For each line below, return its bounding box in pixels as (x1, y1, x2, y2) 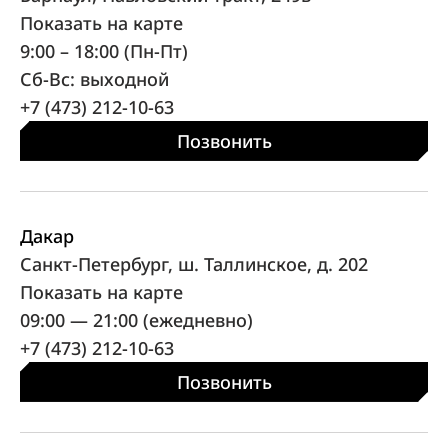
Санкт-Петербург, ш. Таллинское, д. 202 (20, 251, 368, 276)
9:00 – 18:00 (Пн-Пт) (20, 38, 188, 63)
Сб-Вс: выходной (20, 66, 169, 91)
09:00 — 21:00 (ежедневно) (20, 307, 253, 332)
